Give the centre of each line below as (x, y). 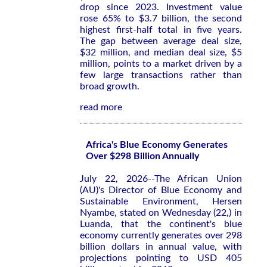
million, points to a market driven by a (161, 64)
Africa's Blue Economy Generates (157, 145)
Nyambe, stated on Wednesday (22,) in (161, 213)
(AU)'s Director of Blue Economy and (161, 190)
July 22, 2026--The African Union (161, 179)
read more (101, 107)
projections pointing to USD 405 (161, 258)
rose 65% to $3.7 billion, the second (161, 18)
